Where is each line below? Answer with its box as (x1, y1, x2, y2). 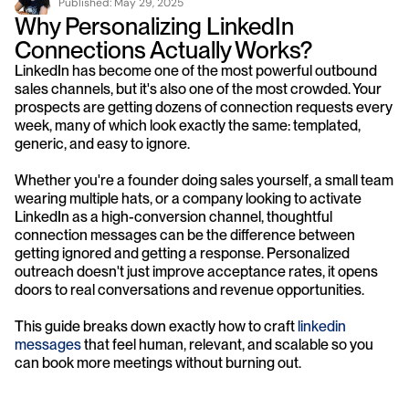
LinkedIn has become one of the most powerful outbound (15, 62, 377, 79)
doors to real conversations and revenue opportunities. (15, 281, 364, 299)
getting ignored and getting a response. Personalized (15, 245, 350, 262)
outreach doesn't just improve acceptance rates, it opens (15, 263, 378, 280)
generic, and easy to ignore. (15, 135, 190, 152)
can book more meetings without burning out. (15, 354, 301, 372)
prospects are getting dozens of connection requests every (15, 99, 393, 116)
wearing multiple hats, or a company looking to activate (15, 190, 362, 207)
